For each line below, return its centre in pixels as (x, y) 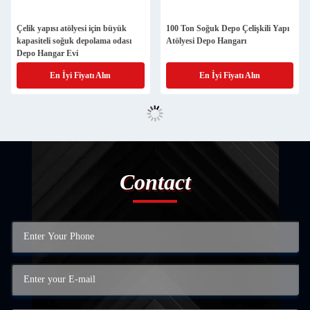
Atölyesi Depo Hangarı (206, 41)
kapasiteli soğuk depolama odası (74, 41)
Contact (155, 182)
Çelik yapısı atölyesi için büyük (72, 28)
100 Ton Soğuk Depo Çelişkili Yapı (227, 28)
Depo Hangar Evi (47, 53)
